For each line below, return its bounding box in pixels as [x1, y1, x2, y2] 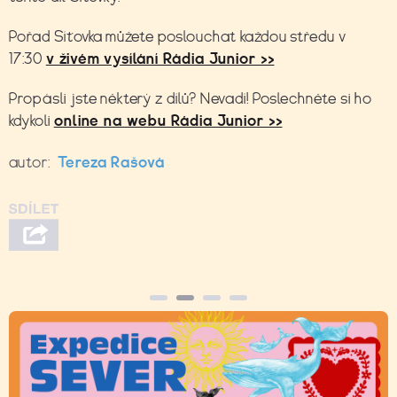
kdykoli [9, 112, 54, 129]
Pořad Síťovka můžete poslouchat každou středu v [9, 27, 347, 45]
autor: [9, 153, 51, 171]
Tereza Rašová [57, 153, 166, 171]
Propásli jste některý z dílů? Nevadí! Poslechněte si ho [9, 90, 372, 107]
